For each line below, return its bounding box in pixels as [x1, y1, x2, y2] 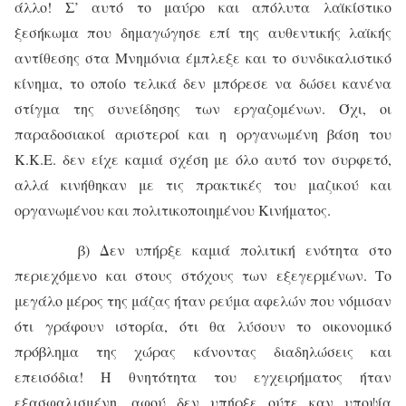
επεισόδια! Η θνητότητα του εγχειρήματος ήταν [14, 367, 391, 386]
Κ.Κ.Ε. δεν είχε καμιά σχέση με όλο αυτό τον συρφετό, [14, 150, 391, 169]
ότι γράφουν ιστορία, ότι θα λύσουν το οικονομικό [14, 316, 391, 335]
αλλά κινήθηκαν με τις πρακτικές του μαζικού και [14, 175, 391, 194]
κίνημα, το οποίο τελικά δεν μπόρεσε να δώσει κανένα [14, 73, 391, 92]
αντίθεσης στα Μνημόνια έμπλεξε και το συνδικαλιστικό [14, 48, 391, 67]
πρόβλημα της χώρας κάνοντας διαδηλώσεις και [14, 342, 391, 361]
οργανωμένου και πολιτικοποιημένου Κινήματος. [14, 200, 331, 219]
